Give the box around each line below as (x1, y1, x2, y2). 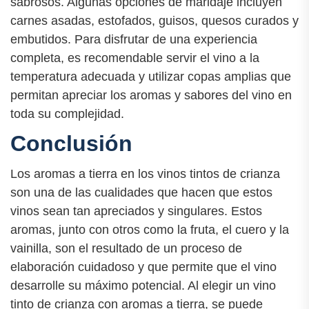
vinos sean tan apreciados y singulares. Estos (10, 203, 262, 218)
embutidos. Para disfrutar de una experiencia (10, 32, 257, 47)
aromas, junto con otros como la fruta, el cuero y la (10, 222, 289, 237)
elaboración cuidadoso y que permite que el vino (10, 259, 277, 274)
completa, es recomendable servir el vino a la (10, 51, 259, 66)
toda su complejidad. (10, 107, 124, 121)
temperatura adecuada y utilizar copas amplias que (10, 70, 291, 84)
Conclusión (10, 131, 132, 157)
